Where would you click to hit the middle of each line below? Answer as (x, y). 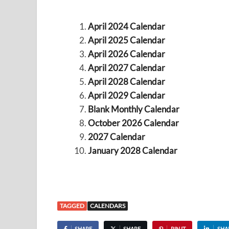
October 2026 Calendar (133, 123)
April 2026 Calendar (126, 54)
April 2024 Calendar (126, 26)
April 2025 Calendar (126, 40)
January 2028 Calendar (132, 150)
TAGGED (72, 206)
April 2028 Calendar (126, 81)
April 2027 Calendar (126, 67)
